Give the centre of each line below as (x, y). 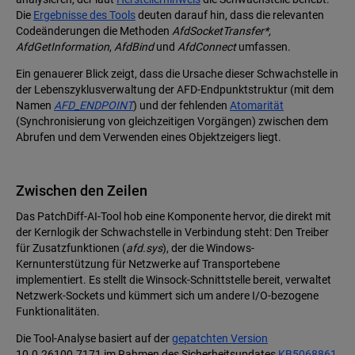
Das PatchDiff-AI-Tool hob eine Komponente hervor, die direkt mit (174, 217)
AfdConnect (207, 47)
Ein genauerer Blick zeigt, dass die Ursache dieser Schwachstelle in (177, 74)
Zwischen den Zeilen (82, 191)
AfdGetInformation (63, 47)
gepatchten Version (220, 339)
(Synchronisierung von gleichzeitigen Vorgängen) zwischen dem (172, 122)
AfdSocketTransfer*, (221, 31)
